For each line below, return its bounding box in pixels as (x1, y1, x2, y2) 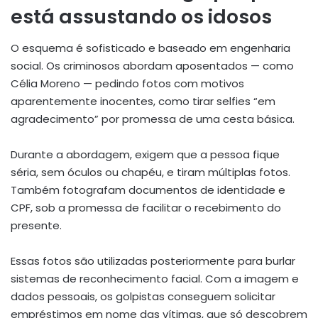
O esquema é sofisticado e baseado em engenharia (11, 40, 290, 56)
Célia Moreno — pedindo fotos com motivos (11, 76, 244, 92)
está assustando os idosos (11, 3, 272, 30)
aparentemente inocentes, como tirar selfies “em (11, 94, 275, 109)
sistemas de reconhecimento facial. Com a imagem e (11, 271, 299, 287)
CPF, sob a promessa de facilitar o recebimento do (11, 200, 281, 216)
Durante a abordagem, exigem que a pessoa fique (11, 147, 280, 163)
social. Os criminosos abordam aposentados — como (11, 58, 294, 74)
